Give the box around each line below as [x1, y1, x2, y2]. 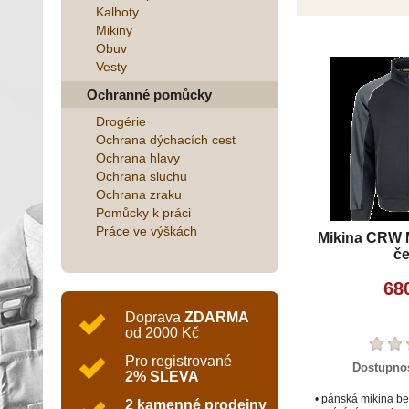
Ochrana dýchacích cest [96, 132, 236, 147]
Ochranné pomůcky [87, 87, 212, 102]
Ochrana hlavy [96, 151, 180, 165]
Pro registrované [125, 353, 232, 369]
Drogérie [96, 114, 146, 129]
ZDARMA [184, 309, 249, 325]
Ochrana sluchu [96, 169, 187, 184]
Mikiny [96, 23, 132, 37]
